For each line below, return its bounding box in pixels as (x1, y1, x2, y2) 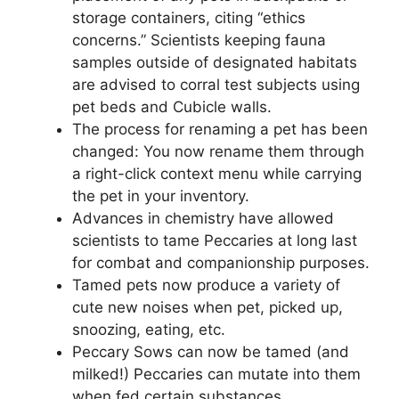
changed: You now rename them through (72, 142, 364, 160)
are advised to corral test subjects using (72, 75, 360, 94)
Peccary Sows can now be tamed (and (72, 342, 349, 361)
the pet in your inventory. (72, 186, 249, 205)
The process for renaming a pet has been (72, 119, 368, 138)
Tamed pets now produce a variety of (72, 275, 340, 294)
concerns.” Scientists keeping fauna (72, 30, 326, 49)
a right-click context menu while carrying (72, 164, 362, 183)
